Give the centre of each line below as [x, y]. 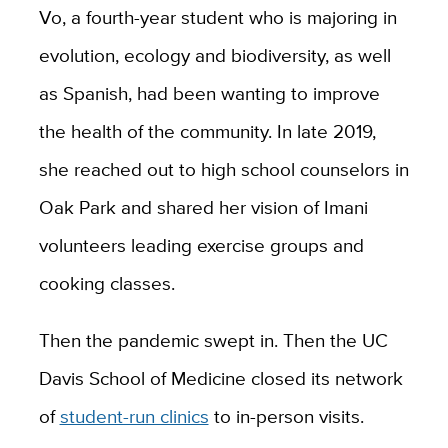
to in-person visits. [286, 416]
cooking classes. [106, 283]
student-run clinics [134, 416]
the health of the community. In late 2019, [207, 131]
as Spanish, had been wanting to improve [209, 93]
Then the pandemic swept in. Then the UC [213, 340]
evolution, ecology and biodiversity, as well [214, 55]
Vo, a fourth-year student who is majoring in [217, 17]
